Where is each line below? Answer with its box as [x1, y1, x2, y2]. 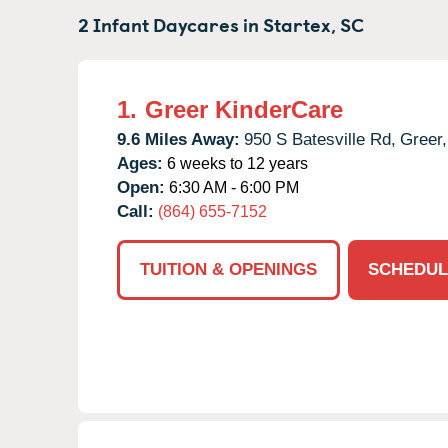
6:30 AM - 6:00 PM [165, 178, 299, 196]
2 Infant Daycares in [78, 9, 263, 38]
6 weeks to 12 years [163, 154, 308, 172]
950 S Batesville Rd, [244, 129, 396, 149]
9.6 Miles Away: [117, 129, 240, 149]
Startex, [263, 9, 336, 38]
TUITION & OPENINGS [140, 259, 317, 279]
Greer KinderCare [145, 95, 343, 123]
